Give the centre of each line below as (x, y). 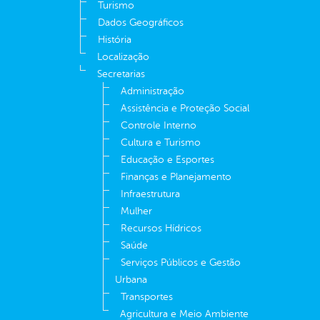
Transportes (147, 297)
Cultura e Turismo (161, 143)
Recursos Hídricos (161, 229)
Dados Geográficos (141, 23)
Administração (152, 91)
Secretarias (121, 74)
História (115, 40)
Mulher (136, 211)
